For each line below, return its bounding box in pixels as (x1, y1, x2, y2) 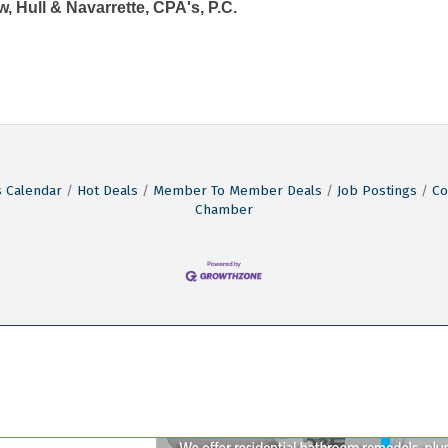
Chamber (195, 200, 253, 218)
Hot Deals (76, 181, 138, 199)
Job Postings (336, 181, 417, 199)
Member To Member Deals (152, 181, 322, 199)
